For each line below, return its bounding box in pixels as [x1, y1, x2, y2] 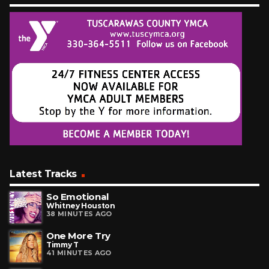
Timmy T [46, 240, 79, 249]
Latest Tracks [10, 168, 77, 180]
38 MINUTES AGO [46, 210, 112, 219]
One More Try [46, 229, 110, 241]
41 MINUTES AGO [46, 248, 112, 257]
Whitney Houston [46, 201, 115, 210]
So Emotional [46, 190, 109, 202]
